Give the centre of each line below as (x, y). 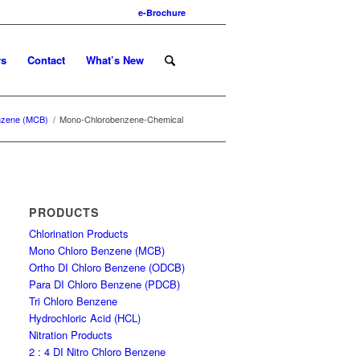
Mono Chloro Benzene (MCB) (97, 250)
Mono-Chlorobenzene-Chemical (121, 119)
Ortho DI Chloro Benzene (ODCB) (107, 267)
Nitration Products (71, 335)
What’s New (115, 60)
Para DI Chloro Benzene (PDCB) (105, 284)
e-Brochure (162, 12)
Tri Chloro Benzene (74, 301)
